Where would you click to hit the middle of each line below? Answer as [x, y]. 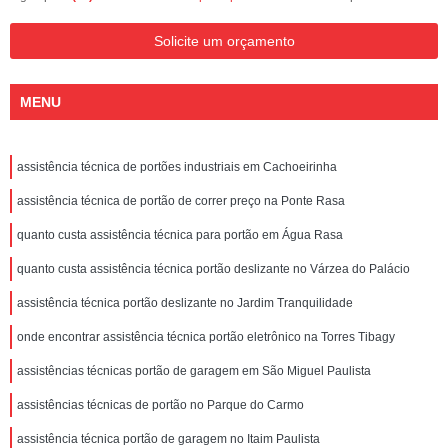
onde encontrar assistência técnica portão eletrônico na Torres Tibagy [206, 337]
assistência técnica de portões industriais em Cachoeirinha [177, 167]
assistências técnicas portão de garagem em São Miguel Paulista [194, 371]
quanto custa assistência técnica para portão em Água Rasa [180, 235]
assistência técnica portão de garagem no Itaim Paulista [168, 439]
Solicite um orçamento [224, 41]
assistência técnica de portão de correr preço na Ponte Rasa [181, 201]
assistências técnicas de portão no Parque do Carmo [160, 405]
